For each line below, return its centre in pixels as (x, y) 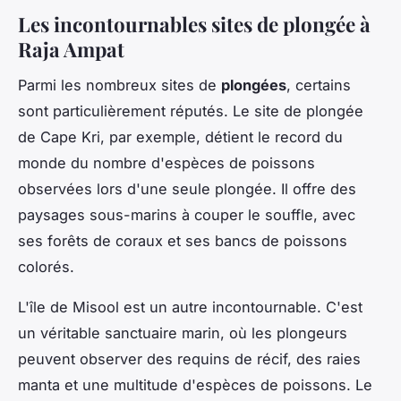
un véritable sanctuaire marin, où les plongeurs (183, 333)
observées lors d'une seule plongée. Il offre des (187, 189)
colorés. (46, 267)
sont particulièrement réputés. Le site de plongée (191, 111)
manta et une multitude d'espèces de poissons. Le (195, 385)
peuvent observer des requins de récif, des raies (189, 359)
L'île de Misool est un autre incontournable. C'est (190, 307)
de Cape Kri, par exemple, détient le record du (180, 137)
